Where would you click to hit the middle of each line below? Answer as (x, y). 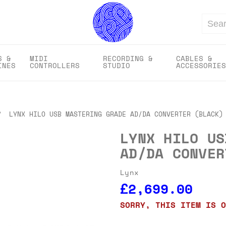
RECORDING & (128, 58)
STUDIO (117, 65)
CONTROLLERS (55, 65)
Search (212, 28)
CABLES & (194, 58)
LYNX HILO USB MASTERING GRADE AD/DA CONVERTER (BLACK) (116, 114)
